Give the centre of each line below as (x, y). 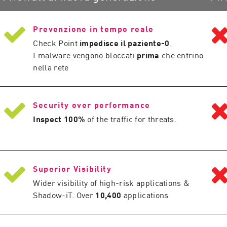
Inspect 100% (59, 119)
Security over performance (92, 104)
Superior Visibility (72, 168)
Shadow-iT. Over (64, 195)
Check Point (56, 43)
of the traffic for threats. (131, 119)
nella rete (51, 67)
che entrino (181, 55)
